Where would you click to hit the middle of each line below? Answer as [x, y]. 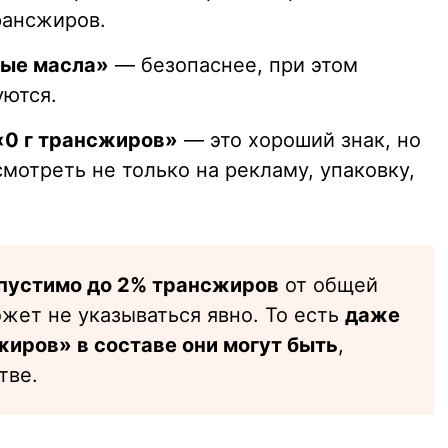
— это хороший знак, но [299, 140]
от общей [328, 285]
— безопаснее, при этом [233, 65]
